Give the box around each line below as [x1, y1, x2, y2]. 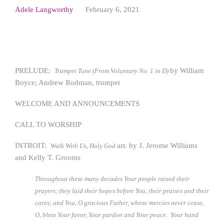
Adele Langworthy [15, 5, 73, 13]
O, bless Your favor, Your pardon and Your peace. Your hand [35, 211, 198, 218]
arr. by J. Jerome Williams [117, 141, 197, 149]
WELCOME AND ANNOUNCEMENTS [15, 99, 139, 107]
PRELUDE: [15, 66, 54, 74]
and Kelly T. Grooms [15, 153, 80, 161]
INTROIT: [15, 141, 50, 149]
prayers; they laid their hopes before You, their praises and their [35, 187, 209, 194]
